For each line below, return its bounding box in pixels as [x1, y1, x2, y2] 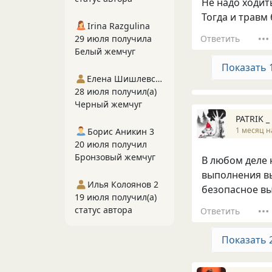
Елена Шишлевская [155, 73, 162, 84]
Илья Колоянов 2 [87, 178, 158, 190]
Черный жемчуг [75, 98, 142, 110]
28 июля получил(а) [75, 86, 157, 97]
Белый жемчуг [75, 46, 135, 57]
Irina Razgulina [87, 20, 150, 32]
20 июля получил [75, 138, 147, 150]
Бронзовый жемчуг [75, 151, 155, 163]
